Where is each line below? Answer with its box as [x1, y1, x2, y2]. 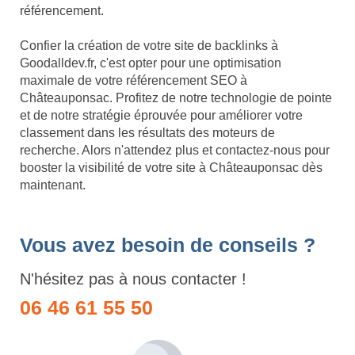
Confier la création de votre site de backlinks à [20, 39, 278, 53]
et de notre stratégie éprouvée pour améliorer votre [20, 109, 303, 123]
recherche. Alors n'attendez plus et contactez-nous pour [20, 143, 330, 158]
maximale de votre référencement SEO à [20, 74, 247, 88]
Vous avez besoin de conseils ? [20, 234, 315, 257]
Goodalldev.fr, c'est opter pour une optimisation [20, 56, 281, 71]
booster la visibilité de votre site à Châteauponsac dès [20, 161, 323, 175]
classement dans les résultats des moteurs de [20, 126, 275, 140]
